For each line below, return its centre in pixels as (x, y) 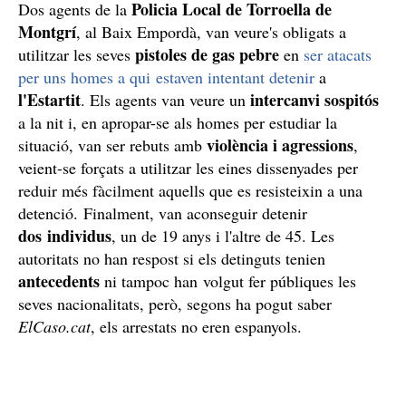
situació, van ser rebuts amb (112, 145)
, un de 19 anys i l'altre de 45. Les (223, 235)
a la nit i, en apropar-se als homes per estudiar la (178, 122)
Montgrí (47, 31)
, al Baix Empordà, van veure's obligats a (211, 31)
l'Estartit (49, 99)
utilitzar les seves (77, 54)
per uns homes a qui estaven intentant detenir (166, 77)
